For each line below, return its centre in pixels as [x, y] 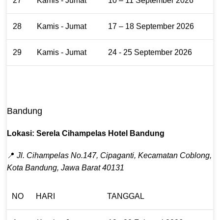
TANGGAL [126, 196]
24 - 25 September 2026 [150, 52]
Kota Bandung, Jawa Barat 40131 [66, 167]
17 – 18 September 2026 [151, 26]
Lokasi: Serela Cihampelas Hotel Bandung [86, 133]
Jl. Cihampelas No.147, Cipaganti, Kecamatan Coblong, [114, 155]
